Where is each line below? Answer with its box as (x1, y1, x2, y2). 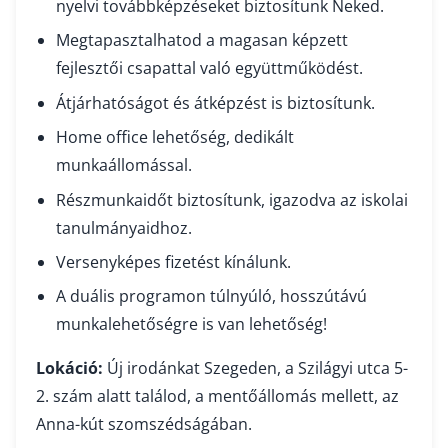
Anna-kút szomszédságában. (36, 413, 252, 436)
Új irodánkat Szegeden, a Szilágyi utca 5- (103, 357, 408, 380)
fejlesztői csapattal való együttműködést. (56, 57, 363, 80)
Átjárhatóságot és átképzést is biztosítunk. (56, 91, 375, 114)
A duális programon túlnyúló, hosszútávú (56, 285, 367, 308)
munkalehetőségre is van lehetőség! (56, 313, 327, 336)
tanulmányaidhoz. (56, 216, 192, 239)
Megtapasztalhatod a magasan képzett (56, 29, 348, 52)
